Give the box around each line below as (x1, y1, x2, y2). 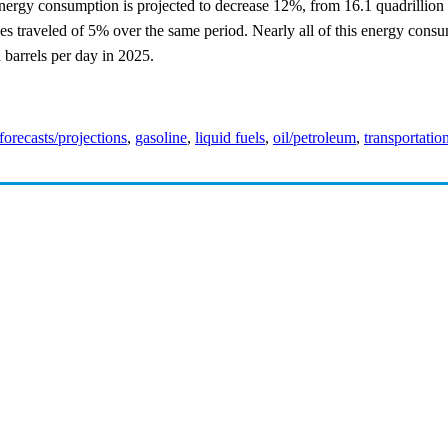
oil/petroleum (273, 129, 356, 147)
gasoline (135, 129, 187, 147)
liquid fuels (195, 129, 265, 147)
